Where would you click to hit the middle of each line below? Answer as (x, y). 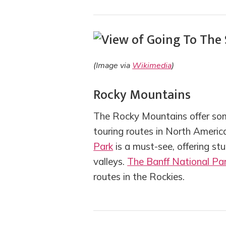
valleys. (110, 162)
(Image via (113, 65)
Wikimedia (152, 65)
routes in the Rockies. (139, 177)
